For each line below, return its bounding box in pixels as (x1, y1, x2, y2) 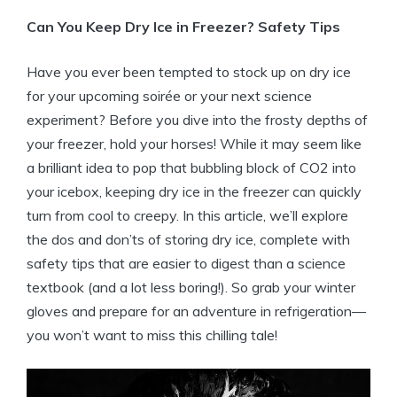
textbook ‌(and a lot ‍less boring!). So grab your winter (27, 278, 355, 296)
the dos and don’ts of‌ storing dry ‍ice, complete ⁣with (27, 230, 350, 248)
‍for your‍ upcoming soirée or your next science (27, 87, 312, 105)
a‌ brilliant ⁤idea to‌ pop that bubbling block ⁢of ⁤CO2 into (27, 159, 356, 176)
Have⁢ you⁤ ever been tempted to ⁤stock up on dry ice (27, 63, 351, 81)
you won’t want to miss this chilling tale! (27, 326, 277, 344)
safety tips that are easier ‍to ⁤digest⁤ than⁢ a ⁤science (27, 254, 346, 272)
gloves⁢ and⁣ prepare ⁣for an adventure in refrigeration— (27, 302, 366, 320)
